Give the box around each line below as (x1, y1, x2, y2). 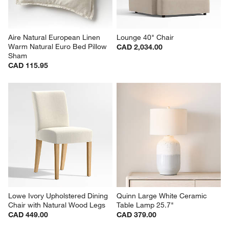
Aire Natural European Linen (8, 32, 103, 42)
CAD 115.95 (8, 60, 49, 70)
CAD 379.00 (117, 210, 156, 219)
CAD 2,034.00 (117, 42, 163, 52)
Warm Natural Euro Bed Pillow (8, 41, 109, 51)
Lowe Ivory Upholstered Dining (8, 191, 110, 200)
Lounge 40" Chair (117, 32, 174, 42)
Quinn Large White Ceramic (117, 191, 209, 200)
